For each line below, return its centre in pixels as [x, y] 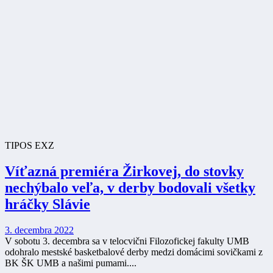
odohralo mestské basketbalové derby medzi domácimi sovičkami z [134, 252]
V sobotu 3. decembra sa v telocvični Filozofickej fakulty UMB [127, 241]
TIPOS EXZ [30, 146]
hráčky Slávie [48, 204]
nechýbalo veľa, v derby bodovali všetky [130, 188]
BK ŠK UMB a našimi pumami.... [71, 263]
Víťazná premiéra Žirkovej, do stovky [124, 172]
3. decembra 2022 [39, 230]
